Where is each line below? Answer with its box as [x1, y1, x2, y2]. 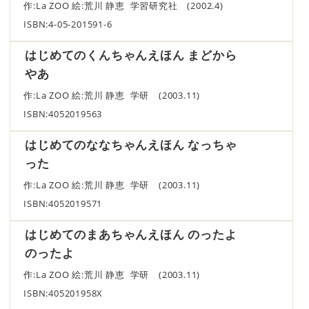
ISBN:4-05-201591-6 [23, 18, 112, 30]
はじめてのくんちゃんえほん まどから [25, 46, 237, 63]
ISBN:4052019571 [23, 197, 103, 210]
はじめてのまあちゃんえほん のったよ [25, 226, 237, 242]
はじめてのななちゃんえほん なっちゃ [25, 136, 237, 152]
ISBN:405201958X [23, 287, 103, 299]
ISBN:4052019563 [23, 108, 103, 120]
